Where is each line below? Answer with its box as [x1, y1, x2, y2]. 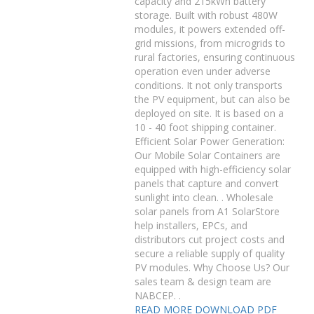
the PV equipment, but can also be [135, 93, 291, 106]
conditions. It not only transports [135, 78, 283, 92]
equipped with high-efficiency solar [135, 163, 292, 176]
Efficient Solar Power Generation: [135, 135, 285, 148]
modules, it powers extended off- [135, 22, 286, 36]
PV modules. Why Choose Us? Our [135, 261, 290, 274]
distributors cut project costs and [135, 233, 285, 246]
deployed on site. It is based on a [135, 107, 285, 120]
